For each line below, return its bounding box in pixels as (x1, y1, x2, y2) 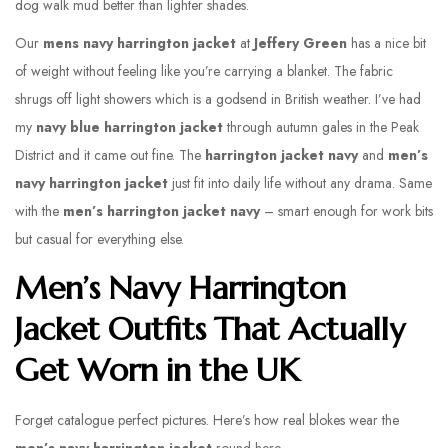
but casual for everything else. (15, 229, 184, 249)
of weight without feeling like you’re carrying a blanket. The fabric (15, 61, 393, 81)
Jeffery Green (254, 33, 347, 53)
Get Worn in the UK (15, 350, 299, 390)
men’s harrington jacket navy (63, 201, 260, 221)
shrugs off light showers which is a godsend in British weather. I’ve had (15, 89, 421, 109)
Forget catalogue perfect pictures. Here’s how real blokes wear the (15, 410, 399, 430)
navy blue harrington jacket (36, 117, 223, 137)
